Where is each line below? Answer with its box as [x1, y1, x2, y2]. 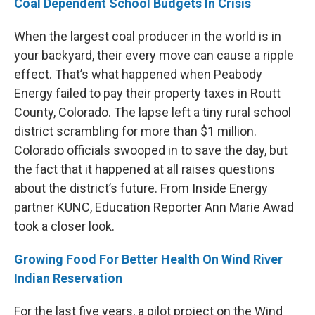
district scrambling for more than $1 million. [14, 124, 257, 139]
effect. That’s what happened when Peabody [14, 67, 262, 82]
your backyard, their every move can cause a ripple [14, 48, 294, 63]
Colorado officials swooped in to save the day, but [14, 143, 288, 158]
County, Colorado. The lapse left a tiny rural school [14, 105, 291, 120]
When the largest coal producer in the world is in [14, 29, 281, 44]
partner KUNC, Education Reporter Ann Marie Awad [14, 200, 294, 215]
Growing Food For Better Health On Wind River [14, 252, 283, 267]
